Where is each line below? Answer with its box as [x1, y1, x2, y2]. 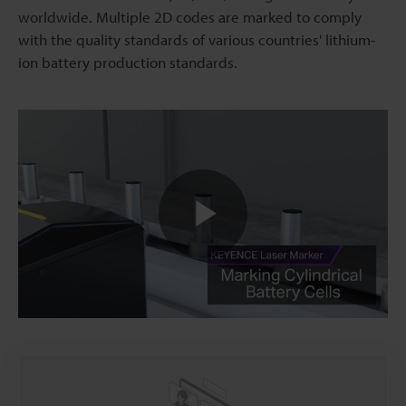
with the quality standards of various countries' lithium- [18, 30, 375, 50]
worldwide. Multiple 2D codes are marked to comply [18, 7, 362, 27]
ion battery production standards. [18, 53, 237, 72]
